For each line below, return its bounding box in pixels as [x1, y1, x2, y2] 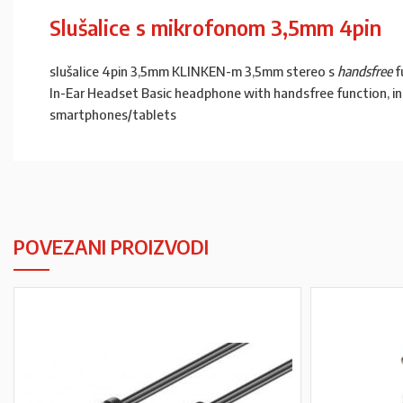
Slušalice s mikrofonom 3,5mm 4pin [49, 13, 381, 40]
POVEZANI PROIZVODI [13, 234, 209, 259]
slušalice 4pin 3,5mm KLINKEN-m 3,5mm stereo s [49, 63, 337, 79]
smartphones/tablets [49, 106, 176, 122]
